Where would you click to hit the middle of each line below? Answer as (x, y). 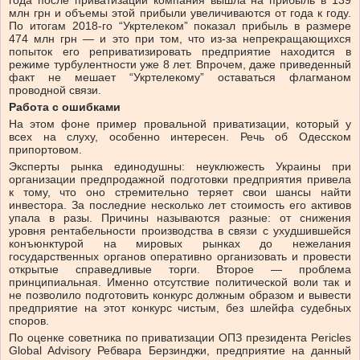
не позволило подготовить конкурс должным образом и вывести (180, 295)
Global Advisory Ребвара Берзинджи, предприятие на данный (180, 351)
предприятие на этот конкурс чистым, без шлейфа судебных (180, 308)
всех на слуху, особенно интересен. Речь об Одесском (180, 137)
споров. (29, 321)
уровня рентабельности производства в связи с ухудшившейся (180, 231)
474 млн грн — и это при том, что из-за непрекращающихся (180, 39)
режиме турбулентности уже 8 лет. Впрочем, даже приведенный (180, 65)
